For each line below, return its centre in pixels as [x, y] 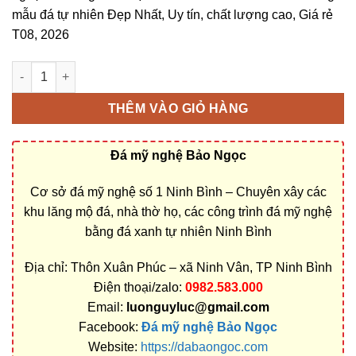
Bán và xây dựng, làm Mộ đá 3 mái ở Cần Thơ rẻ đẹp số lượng [180, 69]
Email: [106, 308]
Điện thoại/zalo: [139, 288]
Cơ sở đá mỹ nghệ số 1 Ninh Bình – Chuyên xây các [178, 192]
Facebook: [110, 327]
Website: [114, 347]
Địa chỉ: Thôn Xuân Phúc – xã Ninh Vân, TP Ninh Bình [178, 268]
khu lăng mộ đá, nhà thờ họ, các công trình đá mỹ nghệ [178, 211]
